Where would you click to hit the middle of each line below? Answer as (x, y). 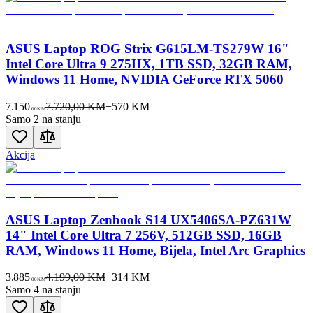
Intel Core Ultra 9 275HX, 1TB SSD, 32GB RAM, (149, 64)
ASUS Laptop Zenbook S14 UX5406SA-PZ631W (148, 219)
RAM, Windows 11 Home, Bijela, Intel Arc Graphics (155, 250)
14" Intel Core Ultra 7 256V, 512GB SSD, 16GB (144, 235)
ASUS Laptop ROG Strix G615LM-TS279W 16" (147, 49)
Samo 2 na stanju (43, 119)
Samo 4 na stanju (43, 290)
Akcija (20, 155)
